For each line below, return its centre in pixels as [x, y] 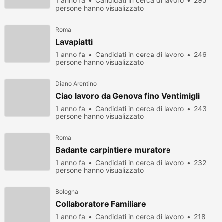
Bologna [67, 192]
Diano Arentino [76, 83]
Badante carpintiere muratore [113, 150]
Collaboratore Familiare [101, 204]
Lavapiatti [74, 42]
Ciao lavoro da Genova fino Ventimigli [128, 96]
